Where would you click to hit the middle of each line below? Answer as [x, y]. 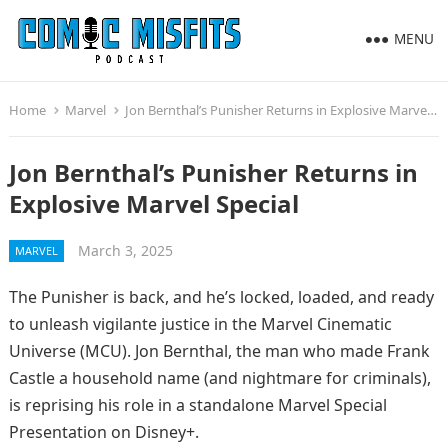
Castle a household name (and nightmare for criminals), [219, 378]
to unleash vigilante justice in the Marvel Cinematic [200, 324]
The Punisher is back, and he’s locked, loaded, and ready [221, 297]
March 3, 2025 [125, 250]
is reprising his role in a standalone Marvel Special [197, 405]
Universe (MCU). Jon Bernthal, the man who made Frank [219, 351]
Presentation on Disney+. [103, 432]
